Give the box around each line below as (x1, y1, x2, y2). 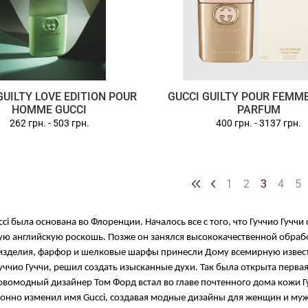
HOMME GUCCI (12, 103, 87, 116)
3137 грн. (259, 118, 302, 129)
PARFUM (236, 103, 280, 116)
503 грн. (52, 118, 89, 129)
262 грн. (9, 118, 46, 129)
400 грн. (216, 118, 253, 129)
